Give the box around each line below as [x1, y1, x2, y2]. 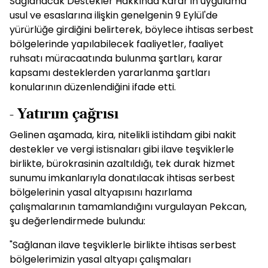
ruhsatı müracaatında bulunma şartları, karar [10, 51, 223, 65]
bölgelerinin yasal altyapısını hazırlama [10, 185, 192, 199]
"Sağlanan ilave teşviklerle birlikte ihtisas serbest [10, 238, 236, 252]
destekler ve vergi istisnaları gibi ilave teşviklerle [10, 142, 234, 156]
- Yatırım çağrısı [10, 103, 118, 123]
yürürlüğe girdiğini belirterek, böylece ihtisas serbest [10, 23, 254, 36]
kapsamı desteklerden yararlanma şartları [10, 66, 210, 80]
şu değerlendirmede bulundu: [10, 214, 145, 228]
